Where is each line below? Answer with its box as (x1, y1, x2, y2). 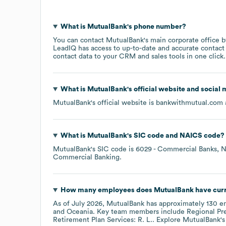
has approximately (144, 200, 206, 207)
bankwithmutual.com (156, 99, 223, 106)
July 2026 (72, 200, 102, 207)
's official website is (91, 99, 156, 106)
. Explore (152, 216, 183, 223)
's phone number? (127, 23, 186, 30)
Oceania (67, 208, 93, 215)
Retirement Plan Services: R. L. (53, 216, 152, 223)
